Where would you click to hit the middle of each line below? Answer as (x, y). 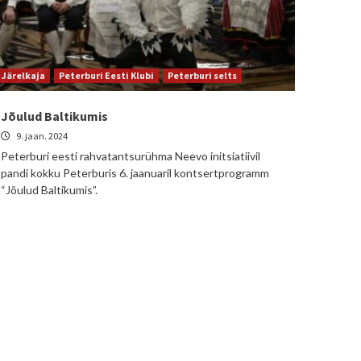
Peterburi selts (202, 75)
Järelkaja (23, 75)
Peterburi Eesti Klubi (106, 75)
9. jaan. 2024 (41, 136)
